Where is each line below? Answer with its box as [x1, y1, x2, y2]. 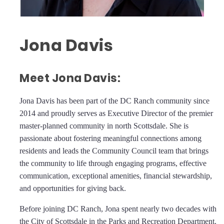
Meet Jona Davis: [19, 70, 120, 86]
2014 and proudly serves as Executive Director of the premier [19, 109, 213, 118]
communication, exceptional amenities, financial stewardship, [19, 171, 212, 180]
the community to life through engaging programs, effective [19, 159, 206, 168]
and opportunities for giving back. [19, 184, 126, 193]
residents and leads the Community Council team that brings [19, 146, 208, 155]
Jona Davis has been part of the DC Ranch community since [19, 96, 209, 105]
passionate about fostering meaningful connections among [19, 134, 201, 143]
